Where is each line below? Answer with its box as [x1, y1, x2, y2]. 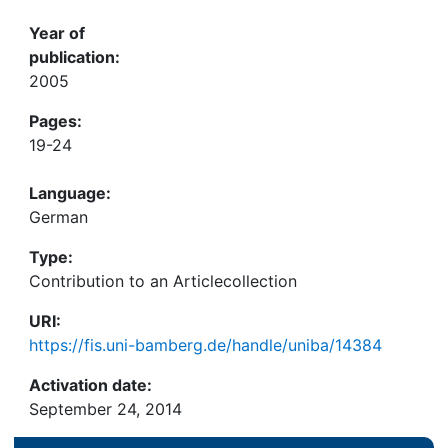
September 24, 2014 [29, 399, 182, 419]
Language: [29, 183, 111, 203]
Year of [29, 23, 85, 43]
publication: [29, 47, 120, 67]
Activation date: [29, 375, 152, 395]
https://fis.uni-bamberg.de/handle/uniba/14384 [29, 335, 382, 355]
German [29, 207, 88, 227]
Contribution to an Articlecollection [29, 271, 297, 291]
